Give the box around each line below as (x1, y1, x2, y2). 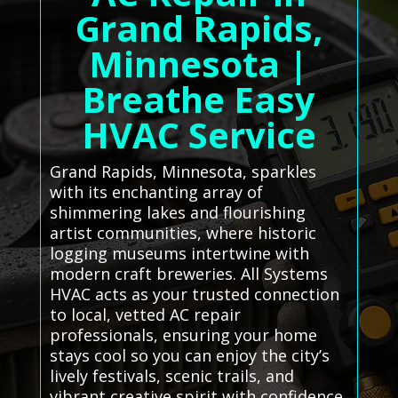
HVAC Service (81, 109, 316, 159)
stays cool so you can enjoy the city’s (49, 344, 330, 366)
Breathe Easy (82, 74, 316, 123)
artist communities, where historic (49, 221, 316, 243)
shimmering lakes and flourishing (49, 201, 306, 223)
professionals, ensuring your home (49, 323, 317, 346)
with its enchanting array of (49, 180, 263, 203)
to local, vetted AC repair (49, 303, 241, 325)
